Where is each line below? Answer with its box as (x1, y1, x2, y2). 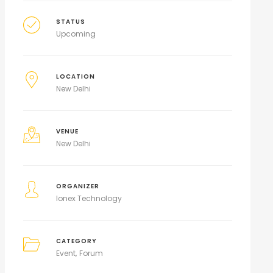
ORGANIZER (56, 182, 100, 190)
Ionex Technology (56, 193, 122, 204)
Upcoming (56, 29, 96, 39)
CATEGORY (56, 237, 97, 245)
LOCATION (56, 73, 96, 80)
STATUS (56, 18, 86, 26)
